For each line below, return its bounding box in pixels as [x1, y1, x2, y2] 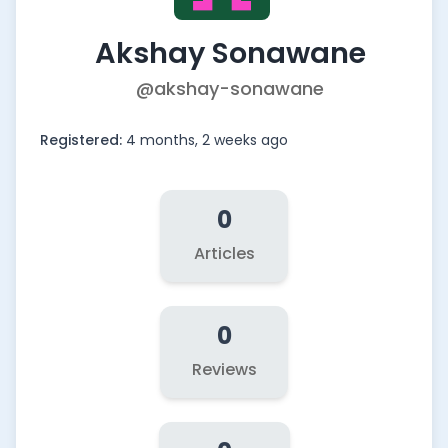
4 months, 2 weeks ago [126, 130, 288, 150]
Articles [193, 242, 255, 265]
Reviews [191, 358, 257, 381]
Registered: [40, 130, 126, 150]
